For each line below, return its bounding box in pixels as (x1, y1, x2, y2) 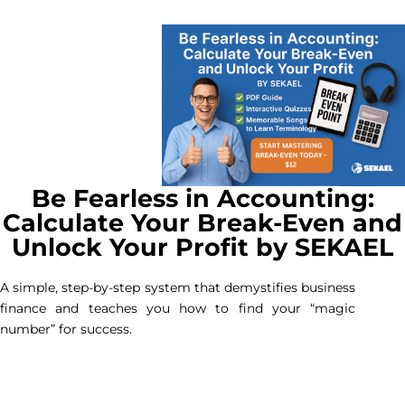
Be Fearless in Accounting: (31, 184, 374, 214)
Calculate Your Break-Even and (3, 208, 402, 239)
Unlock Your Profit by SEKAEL (12, 232, 393, 263)
